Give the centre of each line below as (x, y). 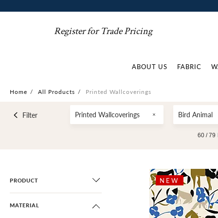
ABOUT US (150, 66)
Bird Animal (196, 115)
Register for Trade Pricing (103, 31)
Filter (30, 115)
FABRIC (189, 66)
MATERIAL (25, 205)
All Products (56, 92)
